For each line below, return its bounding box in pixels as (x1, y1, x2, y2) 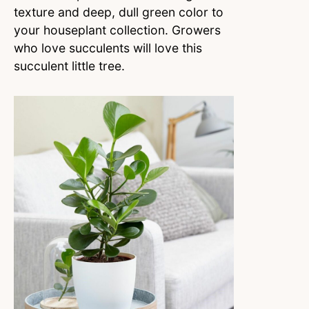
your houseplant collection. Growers (14, 23, 221, 38)
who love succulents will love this (14, 41, 202, 56)
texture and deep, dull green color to (14, 5, 223, 20)
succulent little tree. (14, 59, 128, 74)
